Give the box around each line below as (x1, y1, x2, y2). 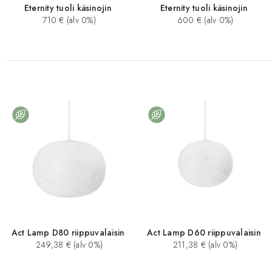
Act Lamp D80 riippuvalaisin (11, 226, 125, 239)
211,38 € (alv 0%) (170, 238, 238, 251)
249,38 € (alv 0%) (33, 238, 103, 251)
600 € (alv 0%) (174, 14, 234, 27)
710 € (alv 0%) (40, 14, 96, 27)
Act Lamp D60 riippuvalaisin (147, 226, 261, 239)
